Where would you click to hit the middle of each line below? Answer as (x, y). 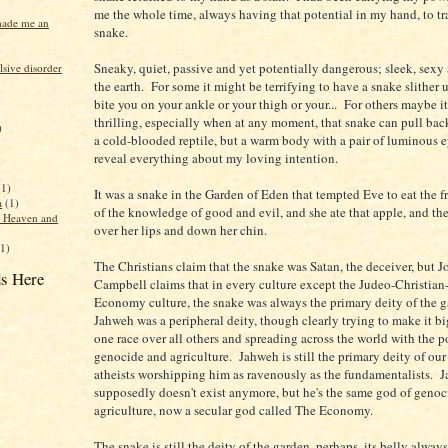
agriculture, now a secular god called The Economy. (233, 409)
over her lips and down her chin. (180, 229)
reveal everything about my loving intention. (216, 157)
